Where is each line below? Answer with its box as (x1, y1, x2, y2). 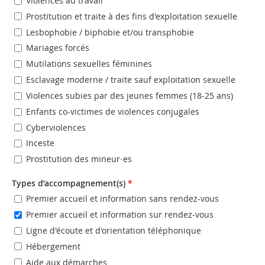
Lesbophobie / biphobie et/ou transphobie (26, 26, 194, 38)
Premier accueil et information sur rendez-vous (26, 209, 214, 221)
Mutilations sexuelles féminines (26, 58, 152, 70)
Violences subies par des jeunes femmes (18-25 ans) (26, 90, 233, 102)
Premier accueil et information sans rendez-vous (26, 193, 219, 205)
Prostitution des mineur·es (26, 153, 132, 165)
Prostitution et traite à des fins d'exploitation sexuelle (26, 10, 237, 22)
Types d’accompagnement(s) (12, 177, 128, 189)
